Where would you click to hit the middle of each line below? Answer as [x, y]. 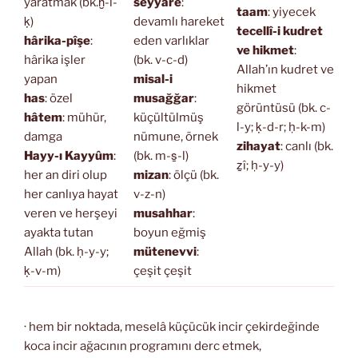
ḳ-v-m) [42, 271]
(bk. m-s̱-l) [161, 156]
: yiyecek [291, 12]
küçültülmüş [168, 118]
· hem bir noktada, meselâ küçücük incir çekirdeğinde [172, 326]
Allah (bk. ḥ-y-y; [66, 252]
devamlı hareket [179, 22]
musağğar [163, 99]
